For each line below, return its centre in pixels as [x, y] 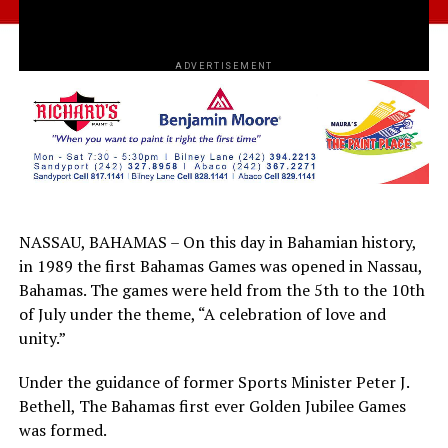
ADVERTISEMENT [224, 66]
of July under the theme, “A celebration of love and [202, 313]
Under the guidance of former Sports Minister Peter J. [213, 381]
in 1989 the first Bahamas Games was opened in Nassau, [220, 265]
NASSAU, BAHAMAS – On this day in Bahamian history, [217, 241]
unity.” [42, 337]
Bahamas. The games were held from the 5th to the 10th [221, 289]
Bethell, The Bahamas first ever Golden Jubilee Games [212, 405]
